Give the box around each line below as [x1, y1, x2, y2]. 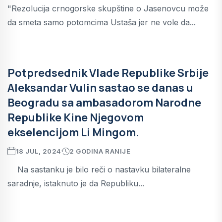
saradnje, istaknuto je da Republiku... [7, 178, 144, 188]
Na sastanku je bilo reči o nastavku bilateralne [7, 164, 191, 174]
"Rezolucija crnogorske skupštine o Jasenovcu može [7, 3, 209, 13]
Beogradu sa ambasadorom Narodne [7, 95, 201, 110]
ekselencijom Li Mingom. [7, 124, 139, 140]
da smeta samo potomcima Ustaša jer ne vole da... [7, 17, 196, 27]
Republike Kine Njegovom [7, 110, 144, 125]
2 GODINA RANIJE [69, 147, 131, 155]
